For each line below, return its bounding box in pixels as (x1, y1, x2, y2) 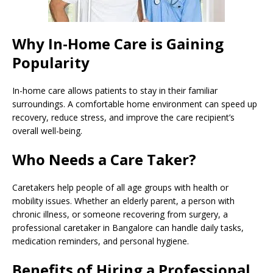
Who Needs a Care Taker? (12, 149, 196, 169)
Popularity (12, 52, 90, 73)
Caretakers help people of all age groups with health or (12, 181, 229, 193)
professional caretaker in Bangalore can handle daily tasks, (12, 221, 244, 233)
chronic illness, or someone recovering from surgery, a (12, 208, 228, 220)
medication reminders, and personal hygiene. (12, 235, 189, 247)
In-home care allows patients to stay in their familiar (12, 84, 218, 96)
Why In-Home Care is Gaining (12, 33, 224, 54)
